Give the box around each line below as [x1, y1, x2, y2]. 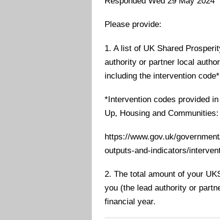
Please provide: [105, 20, 162, 29]
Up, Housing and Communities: [105, 108, 219, 118]
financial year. [105, 196, 156, 206]
